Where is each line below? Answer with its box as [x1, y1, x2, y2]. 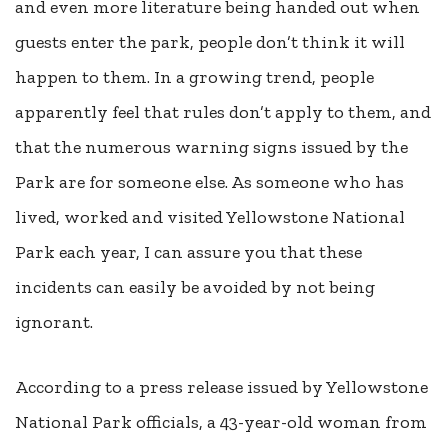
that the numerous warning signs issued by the [15, 136, 408, 159]
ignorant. [15, 311, 97, 334]
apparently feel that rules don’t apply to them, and [15, 101, 431, 124]
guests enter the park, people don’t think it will [15, 31, 405, 54]
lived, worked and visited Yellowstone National [15, 206, 405, 229]
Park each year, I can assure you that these [15, 241, 362, 264]
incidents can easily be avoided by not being [15, 276, 375, 299]
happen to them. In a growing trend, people [15, 66, 374, 89]
